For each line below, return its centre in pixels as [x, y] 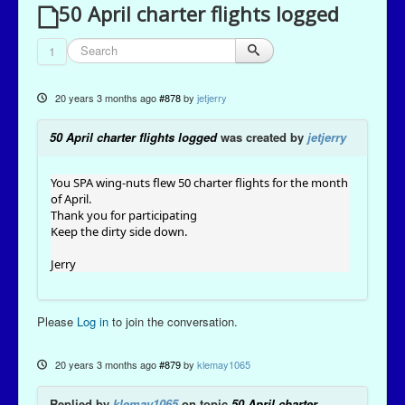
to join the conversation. [173, 322]
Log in [93, 322]
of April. [71, 199]
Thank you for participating [124, 216]
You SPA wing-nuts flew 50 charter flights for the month [199, 183]
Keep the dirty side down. [119, 232]
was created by [262, 137]
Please [57, 322]
